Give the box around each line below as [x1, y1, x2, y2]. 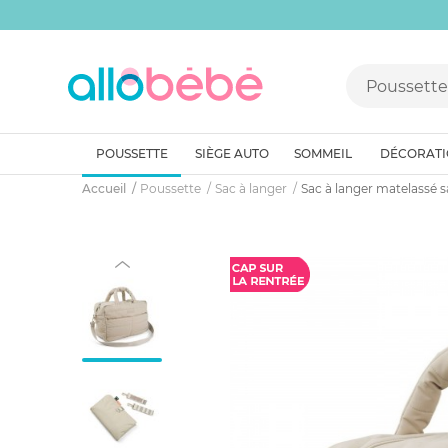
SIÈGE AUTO [195, 146, 269, 161]
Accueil [82, 181, 126, 196]
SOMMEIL [294, 146, 352, 161]
